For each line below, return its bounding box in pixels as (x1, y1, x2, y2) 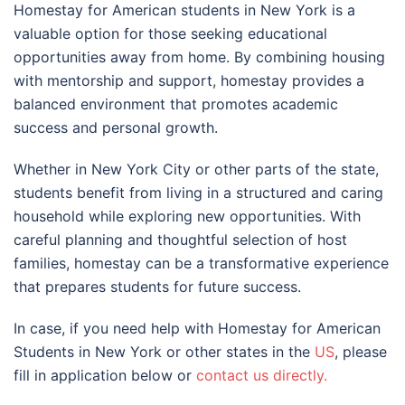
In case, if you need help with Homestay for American (14, 319, 381, 338)
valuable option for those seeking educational (14, 24, 327, 43)
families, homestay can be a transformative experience (14, 254, 389, 273)
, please (334, 343, 387, 362)
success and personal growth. (14, 118, 218, 137)
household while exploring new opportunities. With (14, 207, 361, 226)
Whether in (14, 160, 91, 179)
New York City (91, 160, 191, 179)
